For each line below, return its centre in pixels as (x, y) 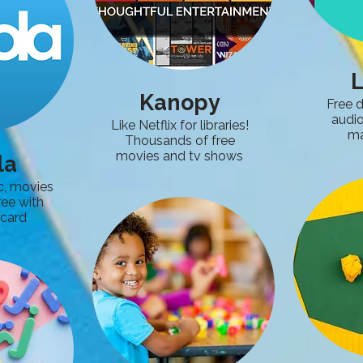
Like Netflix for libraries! (179, 125)
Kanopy (179, 102)
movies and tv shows (179, 156)
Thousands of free (179, 141)
